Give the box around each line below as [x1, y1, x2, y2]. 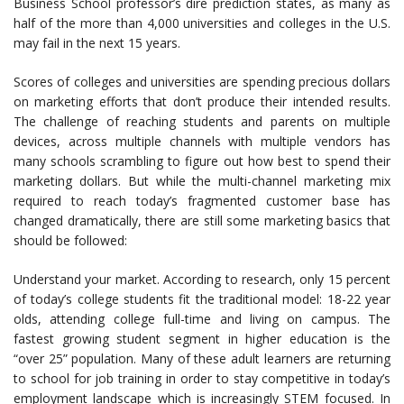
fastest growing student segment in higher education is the [14, 330, 390, 347]
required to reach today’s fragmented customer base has [14, 192, 390, 209]
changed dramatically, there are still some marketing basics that [14, 212, 390, 229]
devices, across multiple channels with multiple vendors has [14, 133, 390, 150]
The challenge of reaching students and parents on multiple [14, 113, 390, 130]
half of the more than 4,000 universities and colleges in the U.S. [14, 14, 390, 32]
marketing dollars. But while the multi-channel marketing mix [14, 172, 390, 189]
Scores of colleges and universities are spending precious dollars [14, 73, 390, 90]
